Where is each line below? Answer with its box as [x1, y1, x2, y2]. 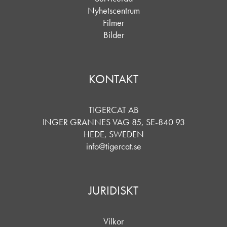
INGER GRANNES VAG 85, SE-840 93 [42, 116, 185, 128]
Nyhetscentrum [87, 5, 140, 16]
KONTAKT [89, 71, 138, 87]
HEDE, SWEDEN [83, 128, 144, 140]
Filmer [103, 17, 124, 28]
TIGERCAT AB [88, 104, 139, 116]
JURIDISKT [89, 182, 138, 198]
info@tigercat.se [86, 140, 141, 152]
